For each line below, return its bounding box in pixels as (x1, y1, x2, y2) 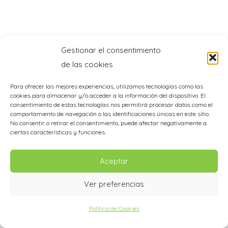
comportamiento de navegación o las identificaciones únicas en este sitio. (10, 110, 210, 118)
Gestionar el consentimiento (61, 45, 161, 55)
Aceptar (100, 156, 128, 166)
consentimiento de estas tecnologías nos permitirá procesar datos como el (10, 101, 213, 108)
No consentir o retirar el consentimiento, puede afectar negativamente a (10, 119, 207, 127)
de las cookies (61, 60, 113, 69)
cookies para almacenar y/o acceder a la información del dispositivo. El (10, 92, 206, 99)
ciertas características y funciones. (10, 128, 106, 136)
